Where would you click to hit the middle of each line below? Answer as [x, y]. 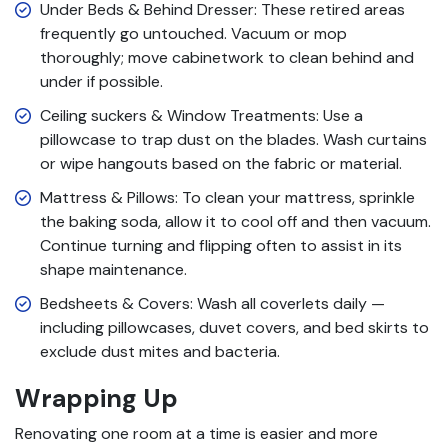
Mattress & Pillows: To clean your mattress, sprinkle [227, 197]
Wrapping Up [96, 398]
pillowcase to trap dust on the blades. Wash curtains [233, 139]
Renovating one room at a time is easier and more [196, 433]
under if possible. [101, 81]
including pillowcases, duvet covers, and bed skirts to [234, 327]
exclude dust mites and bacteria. [160, 351]
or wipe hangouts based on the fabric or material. [221, 163]
